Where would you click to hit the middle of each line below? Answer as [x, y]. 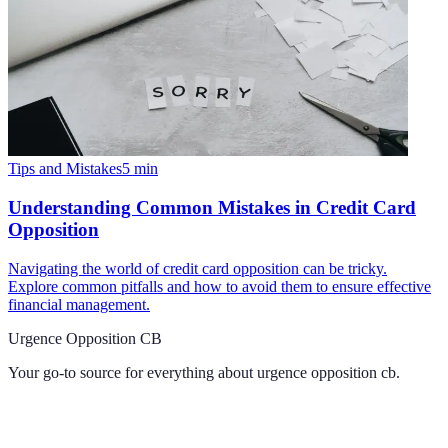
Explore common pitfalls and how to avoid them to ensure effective [219, 286]
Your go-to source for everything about [130, 372]
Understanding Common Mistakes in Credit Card [212, 208]
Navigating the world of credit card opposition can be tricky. [197, 268]
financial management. [79, 304]
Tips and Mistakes [65, 169]
